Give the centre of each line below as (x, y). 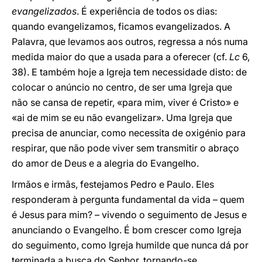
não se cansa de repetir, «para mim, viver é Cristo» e (125, 102)
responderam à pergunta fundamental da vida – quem (128, 199)
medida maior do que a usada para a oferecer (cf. (120, 57)
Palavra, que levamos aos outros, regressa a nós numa (130, 42)
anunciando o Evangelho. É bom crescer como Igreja (127, 230)
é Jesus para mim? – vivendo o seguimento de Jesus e (129, 215)
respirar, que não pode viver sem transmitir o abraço (125, 148)
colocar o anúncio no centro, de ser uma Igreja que (122, 87)
